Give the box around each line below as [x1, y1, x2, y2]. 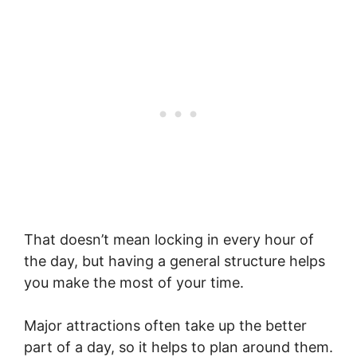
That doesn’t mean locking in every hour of [24, 230, 314, 248]
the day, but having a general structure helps [24, 252, 325, 269]
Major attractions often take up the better [24, 316, 307, 334]
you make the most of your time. [24, 273, 244, 291]
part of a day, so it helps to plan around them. [24, 338, 333, 355]
